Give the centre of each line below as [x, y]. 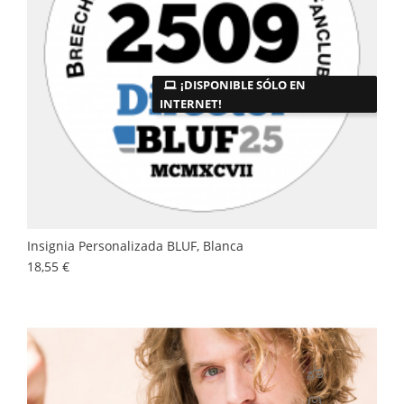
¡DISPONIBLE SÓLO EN [243, 85]
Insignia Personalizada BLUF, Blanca [135, 246]
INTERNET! [191, 104]
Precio [87, 266]
